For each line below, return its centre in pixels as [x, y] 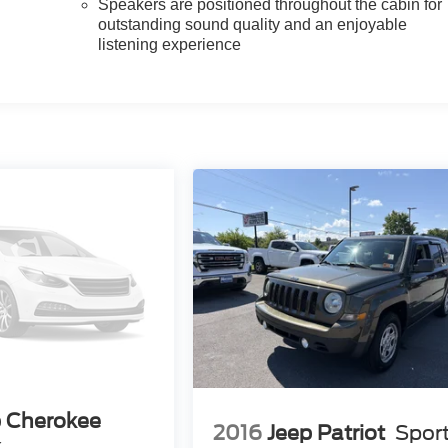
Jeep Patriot [326, 433]
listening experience [170, 44]
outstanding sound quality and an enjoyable [253, 24]
